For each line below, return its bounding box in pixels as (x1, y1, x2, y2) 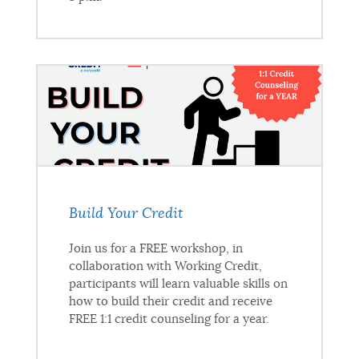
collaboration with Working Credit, (68, 260, 262, 273)
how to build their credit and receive (68, 296, 272, 309)
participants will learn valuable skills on (68, 278, 288, 291)
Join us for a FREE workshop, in (68, 243, 243, 256)
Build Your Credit (68, 207, 184, 222)
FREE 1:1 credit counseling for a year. (68, 313, 269, 326)
